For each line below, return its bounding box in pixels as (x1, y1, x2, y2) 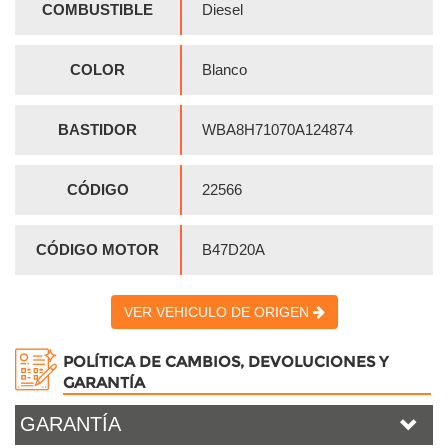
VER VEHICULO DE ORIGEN (123, 304, 313, 321)
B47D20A (202, 241, 265, 259)
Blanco (202, 61, 247, 79)
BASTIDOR (58, 121, 137, 139)
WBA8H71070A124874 (202, 121, 353, 139)
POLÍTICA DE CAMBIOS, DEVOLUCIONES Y (63, 352, 388, 372)
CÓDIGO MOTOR (36, 241, 159, 259)
